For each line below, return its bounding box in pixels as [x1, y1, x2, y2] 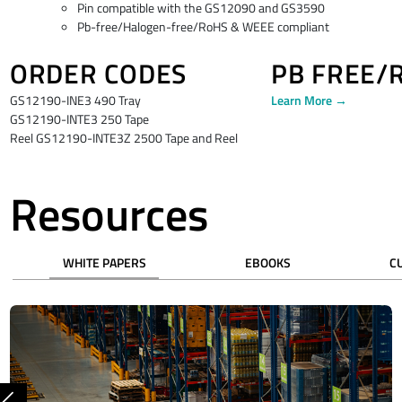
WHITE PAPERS [62, 253, 146, 274]
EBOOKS [244, 253, 291, 274]
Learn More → [270, 90, 347, 110]
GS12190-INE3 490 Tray [9, 90, 141, 110]
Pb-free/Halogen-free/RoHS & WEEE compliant [77, 16, 330, 37]
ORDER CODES [9, 52, 188, 94]
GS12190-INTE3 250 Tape [9, 109, 152, 129]
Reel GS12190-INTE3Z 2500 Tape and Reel [9, 127, 238, 148]
